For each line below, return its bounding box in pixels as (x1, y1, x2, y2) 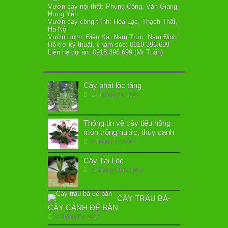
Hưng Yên (48, 10, 78, 18)
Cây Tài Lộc (83, 156, 124, 165)
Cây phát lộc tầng (83, 81, 141, 90)
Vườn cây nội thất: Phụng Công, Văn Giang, (48, 3, 179, 10)
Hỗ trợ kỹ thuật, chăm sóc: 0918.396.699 (48, 41, 169, 48)
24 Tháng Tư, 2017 (91, 92, 138, 98)
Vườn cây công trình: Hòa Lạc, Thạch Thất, (48, 18, 178, 25)
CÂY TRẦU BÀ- (117, 194, 170, 203)
